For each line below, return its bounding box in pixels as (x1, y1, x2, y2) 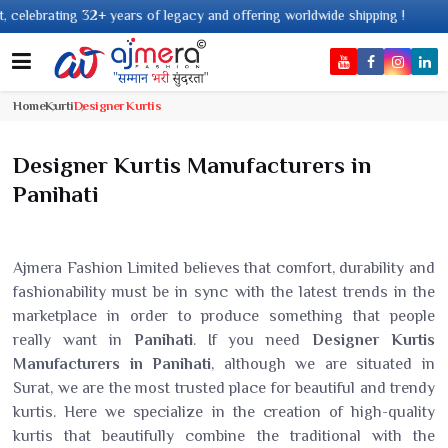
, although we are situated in (211, 355, 436, 373)
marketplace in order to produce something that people (13, 307, 435, 325)
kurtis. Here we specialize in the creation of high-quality (13, 403, 435, 421)
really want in (13, 331, 134, 349)
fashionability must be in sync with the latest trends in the (13, 283, 435, 301)
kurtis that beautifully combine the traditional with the (13, 427, 435, 445)
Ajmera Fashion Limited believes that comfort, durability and (13, 259, 435, 277)
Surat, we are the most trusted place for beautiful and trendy (13, 379, 435, 397)
